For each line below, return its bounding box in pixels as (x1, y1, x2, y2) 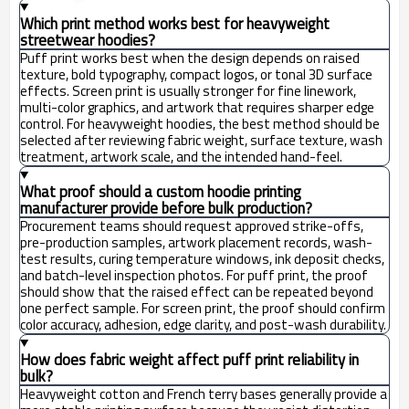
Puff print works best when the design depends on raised (20, 47, 360, 68)
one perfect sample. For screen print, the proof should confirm (20, 297, 385, 319)
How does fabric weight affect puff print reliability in (20, 347, 359, 372)
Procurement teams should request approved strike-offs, (20, 215, 363, 236)
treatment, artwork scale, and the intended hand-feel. (20, 145, 342, 167)
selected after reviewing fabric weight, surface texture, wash (20, 129, 383, 151)
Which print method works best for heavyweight (20, 11, 330, 36)
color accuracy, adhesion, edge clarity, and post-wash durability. (20, 313, 386, 335)
